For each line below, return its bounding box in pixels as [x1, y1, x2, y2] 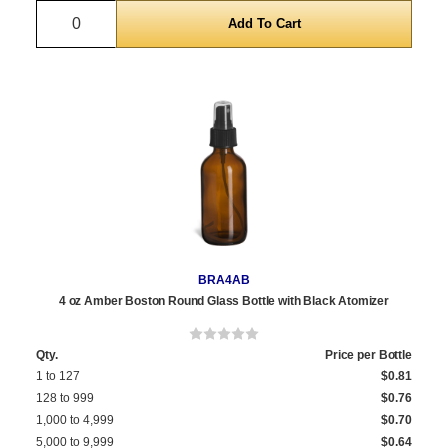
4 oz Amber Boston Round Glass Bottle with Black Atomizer [58, 294, 390, 309]
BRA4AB [198, 273, 250, 288]
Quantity [76, 3, 135, 21]
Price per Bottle [324, 348, 412, 363]
